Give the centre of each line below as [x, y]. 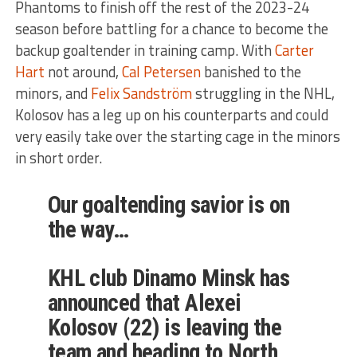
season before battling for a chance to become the [171, 29]
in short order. [58, 158]
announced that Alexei [144, 303]
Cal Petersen [161, 72]
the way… [88, 230]
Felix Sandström [139, 94]
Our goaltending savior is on [169, 205]
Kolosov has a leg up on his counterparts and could [171, 115]
